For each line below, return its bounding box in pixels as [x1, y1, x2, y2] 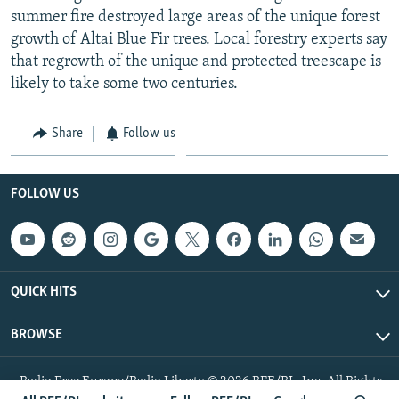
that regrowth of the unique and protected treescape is [11, 53, 381, 70]
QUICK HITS [11, 284, 77, 299]
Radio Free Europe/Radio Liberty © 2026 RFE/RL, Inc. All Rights [20, 374, 382, 388]
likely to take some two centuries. [11, 75, 238, 93]
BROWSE [11, 327, 62, 342]
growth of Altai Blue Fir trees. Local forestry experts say [11, 30, 387, 48]
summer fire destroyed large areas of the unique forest [11, 8, 380, 26]
